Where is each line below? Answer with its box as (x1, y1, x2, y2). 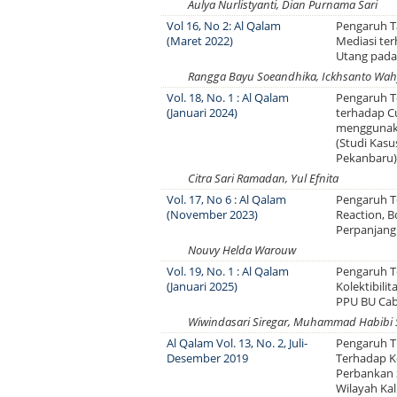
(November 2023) (167, 206, 259, 222)
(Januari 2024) (167, 105, 238, 121)
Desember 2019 (167, 350, 249, 366)
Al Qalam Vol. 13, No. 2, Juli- (167, 335, 308, 351)
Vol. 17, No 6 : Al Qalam (167, 191, 287, 207)
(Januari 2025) (167, 278, 238, 294)
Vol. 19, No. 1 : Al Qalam (167, 263, 290, 279)
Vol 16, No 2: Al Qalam (167, 18, 282, 34)
